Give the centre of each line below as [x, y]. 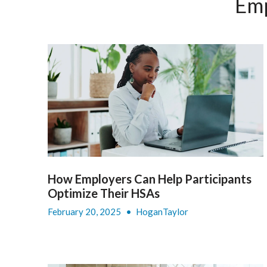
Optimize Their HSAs [104, 193]
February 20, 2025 [85, 212]
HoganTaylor [162, 212]
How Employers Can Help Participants [150, 179]
